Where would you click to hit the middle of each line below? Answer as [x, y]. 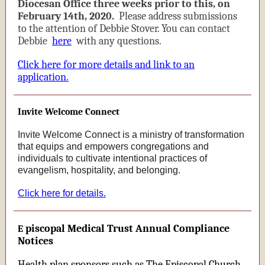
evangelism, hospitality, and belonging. [99, 170]
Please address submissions [177, 16]
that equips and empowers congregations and [113, 146]
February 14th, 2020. [66, 16]
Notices [35, 241]
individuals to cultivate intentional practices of [112, 158]
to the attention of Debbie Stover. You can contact [124, 29]
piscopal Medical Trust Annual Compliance [127, 229]
